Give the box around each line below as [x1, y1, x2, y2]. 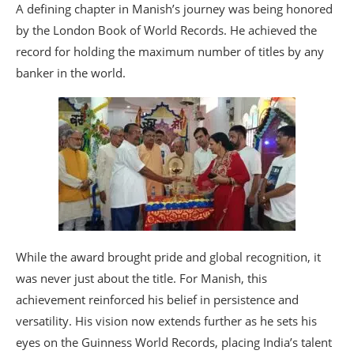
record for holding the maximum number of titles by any [16, 43, 324, 60]
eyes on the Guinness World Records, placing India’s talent [16, 334, 332, 351]
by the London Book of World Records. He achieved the [16, 22, 317, 39]
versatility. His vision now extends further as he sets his [16, 313, 317, 330]
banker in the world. [16, 65, 126, 81]
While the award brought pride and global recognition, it [16, 249, 321, 265]
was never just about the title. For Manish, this [16, 270, 267, 287]
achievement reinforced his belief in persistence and [16, 292, 299, 308]
